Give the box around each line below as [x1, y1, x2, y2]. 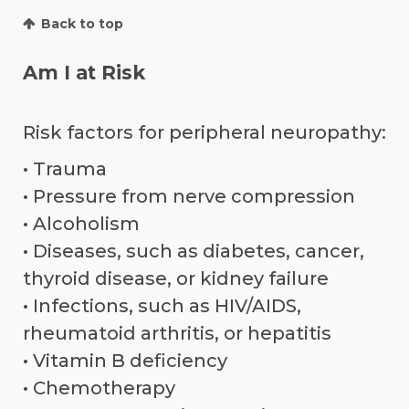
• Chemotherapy [23, 376, 175, 399]
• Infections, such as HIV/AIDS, [23, 294, 301, 317]
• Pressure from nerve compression [23, 184, 355, 207]
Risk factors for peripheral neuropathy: [23, 121, 386, 143]
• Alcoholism [23, 212, 140, 235]
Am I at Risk [23, 60, 145, 84]
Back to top [41, 15, 123, 32]
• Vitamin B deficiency [23, 349, 227, 372]
